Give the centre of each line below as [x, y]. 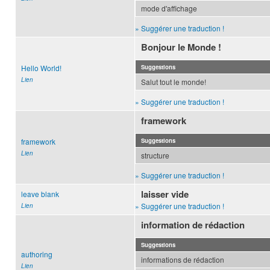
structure [155, 155]
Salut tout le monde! [174, 82]
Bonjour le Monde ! [181, 47]
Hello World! [41, 68]
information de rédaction [193, 225]
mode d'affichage [169, 8]
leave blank [40, 194]
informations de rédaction [183, 260]
